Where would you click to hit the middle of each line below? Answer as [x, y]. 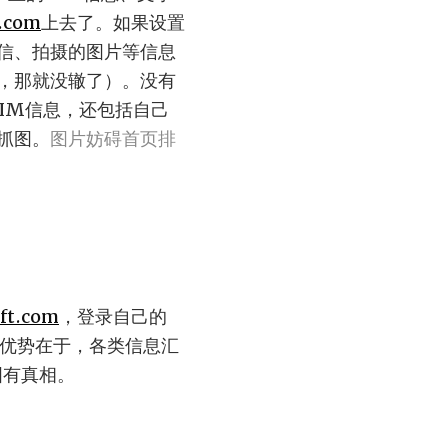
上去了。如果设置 [113, 22]
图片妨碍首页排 [113, 138]
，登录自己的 [113, 316]
